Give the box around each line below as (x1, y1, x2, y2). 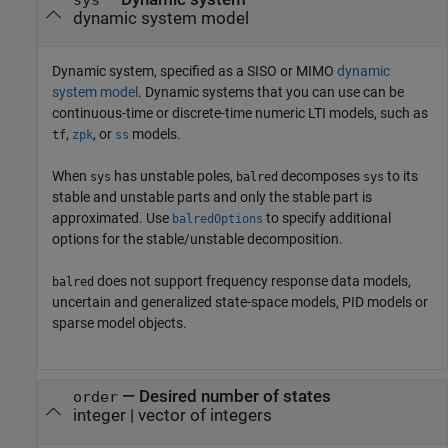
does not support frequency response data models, (94, 273, 411, 290)
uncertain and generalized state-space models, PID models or (52, 294, 428, 311)
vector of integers (137, 406, 272, 426)
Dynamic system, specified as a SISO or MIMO (52, 63, 337, 80)
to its (384, 168, 418, 185)
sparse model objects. (52, 315, 187, 332)
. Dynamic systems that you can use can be (138, 84, 404, 101)
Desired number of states (138, 387, 331, 407)
